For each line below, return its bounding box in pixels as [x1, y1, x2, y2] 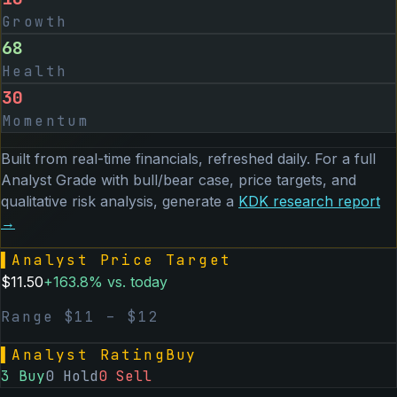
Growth [2, 12, 68, 31]
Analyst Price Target [12, 250, 232, 269]
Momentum [2, 111, 90, 130]
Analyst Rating [12, 345, 167, 364]
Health [2, 61, 68, 81]
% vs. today [89, 272, 167, 291]
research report [269, 191, 380, 210]
